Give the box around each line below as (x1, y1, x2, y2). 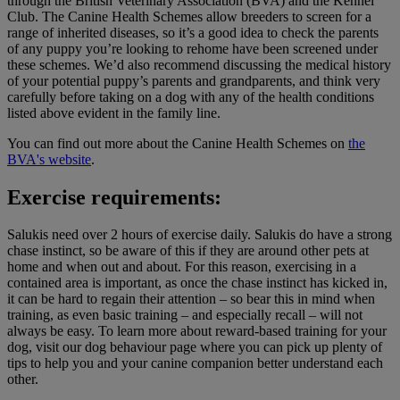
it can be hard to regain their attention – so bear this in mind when (7, 291, 375, 307)
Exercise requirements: (7, 185, 221, 209)
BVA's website (7, 151, 91, 167)
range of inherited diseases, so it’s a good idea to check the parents (7, 24, 379, 40)
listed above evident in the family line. (7, 104, 221, 121)
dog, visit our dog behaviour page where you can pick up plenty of (7, 339, 382, 355)
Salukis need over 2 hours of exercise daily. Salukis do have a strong (7, 227, 392, 243)
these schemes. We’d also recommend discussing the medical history (7, 56, 391, 72)
